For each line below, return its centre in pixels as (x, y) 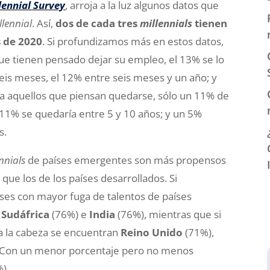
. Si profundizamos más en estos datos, (133, 41)
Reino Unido (152, 232)
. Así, (44, 23)
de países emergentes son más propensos (126, 160)
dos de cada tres (98, 23)
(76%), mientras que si (168, 214)
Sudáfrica (26, 214)
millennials (166, 23)
